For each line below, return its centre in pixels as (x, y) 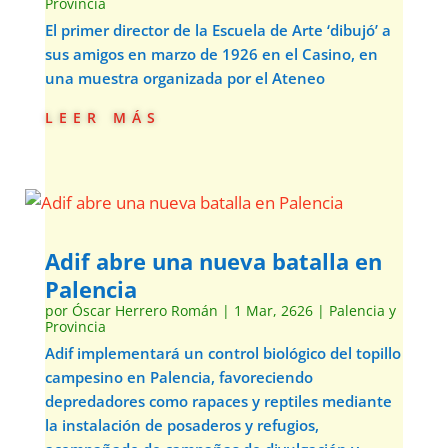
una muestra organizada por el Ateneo (184, 78)
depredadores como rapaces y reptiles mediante (218, 401)
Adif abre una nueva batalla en (213, 261)
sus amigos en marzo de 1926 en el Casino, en (211, 54)
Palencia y (362, 310)
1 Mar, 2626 (273, 310)
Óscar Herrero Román (144, 310)
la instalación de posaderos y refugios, (181, 425)
